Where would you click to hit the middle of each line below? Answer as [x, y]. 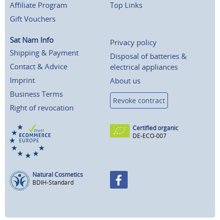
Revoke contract [139, 101]
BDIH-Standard [53, 183]
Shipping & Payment [44, 53]
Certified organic [155, 128]
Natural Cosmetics [58, 175]
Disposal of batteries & [148, 56]
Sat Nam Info [32, 40]
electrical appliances [144, 67]
